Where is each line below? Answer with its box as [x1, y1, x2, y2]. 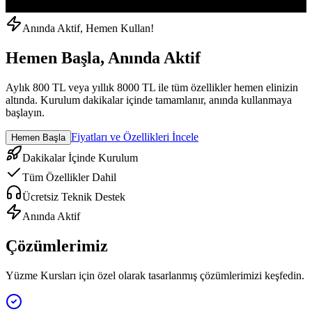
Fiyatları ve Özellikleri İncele [71, 130, 198, 143]
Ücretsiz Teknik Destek [22, 190, 125, 203]
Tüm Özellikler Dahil [22, 171, 116, 183]
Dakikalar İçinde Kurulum [22, 151, 138, 164]
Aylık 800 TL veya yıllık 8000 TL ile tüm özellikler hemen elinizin [6, 81, 298, 93]
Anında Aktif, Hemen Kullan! [22, 22, 154, 35]
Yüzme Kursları [6, 269, 76, 281]
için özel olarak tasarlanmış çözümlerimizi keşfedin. [76, 269, 304, 281]
